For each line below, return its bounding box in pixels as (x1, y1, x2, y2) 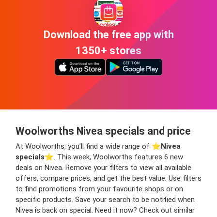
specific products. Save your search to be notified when (15, 195, 195, 204)
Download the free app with (43, 29, 174, 41)
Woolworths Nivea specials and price (15, 124, 191, 137)
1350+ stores (76, 45, 141, 57)
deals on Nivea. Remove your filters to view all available (15, 163, 191, 172)
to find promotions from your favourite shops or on (15, 184, 183, 193)
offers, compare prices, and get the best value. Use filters (15, 173, 201, 183)
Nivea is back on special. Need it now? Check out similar (15, 205, 195, 215)
